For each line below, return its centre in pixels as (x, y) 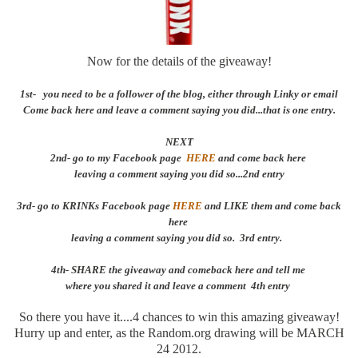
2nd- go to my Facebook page (118, 157)
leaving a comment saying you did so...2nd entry (179, 173)
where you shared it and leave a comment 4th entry (179, 285)
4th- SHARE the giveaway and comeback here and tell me (179, 269)
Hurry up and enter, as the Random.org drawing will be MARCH (179, 332)
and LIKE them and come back (272, 205)
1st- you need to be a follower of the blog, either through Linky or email (179, 93)
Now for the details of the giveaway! (179, 61)
